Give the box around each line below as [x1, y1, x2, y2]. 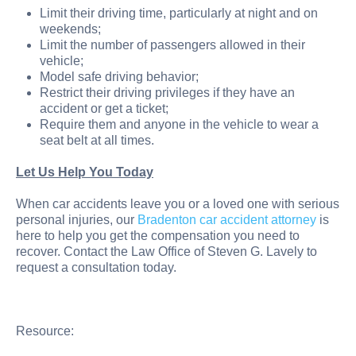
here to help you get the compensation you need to [16, 228, 300, 242]
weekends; [40, 21, 101, 36]
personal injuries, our [16, 212, 137, 226]
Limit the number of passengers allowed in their [40, 37, 305, 52]
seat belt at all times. [40, 133, 154, 147]
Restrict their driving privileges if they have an [40, 85, 295, 99]
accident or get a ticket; [40, 101, 168, 115]
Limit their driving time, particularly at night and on [40, 6, 318, 20]
